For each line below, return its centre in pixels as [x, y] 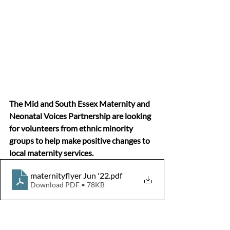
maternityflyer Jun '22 [70, 175]
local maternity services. [51, 153]
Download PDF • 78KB [68, 184]
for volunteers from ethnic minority [72, 128]
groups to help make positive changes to [80, 141]
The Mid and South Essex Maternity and [80, 104]
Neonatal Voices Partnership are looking [81, 116]
